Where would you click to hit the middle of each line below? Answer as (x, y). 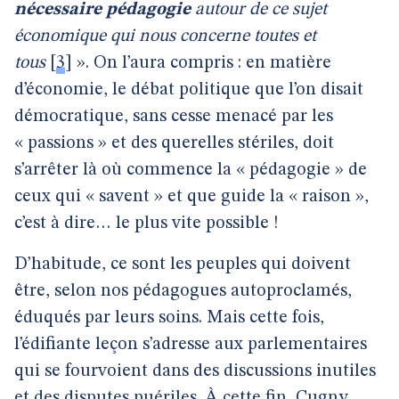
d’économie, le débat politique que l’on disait (189, 90)
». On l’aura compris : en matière (202, 63)
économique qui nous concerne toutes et (165, 37)
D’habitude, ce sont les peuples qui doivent (183, 265)
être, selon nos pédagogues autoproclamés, (183, 291)
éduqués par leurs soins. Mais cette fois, (169, 318)
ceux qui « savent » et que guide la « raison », (191, 197)
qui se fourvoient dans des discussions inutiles (195, 371)
